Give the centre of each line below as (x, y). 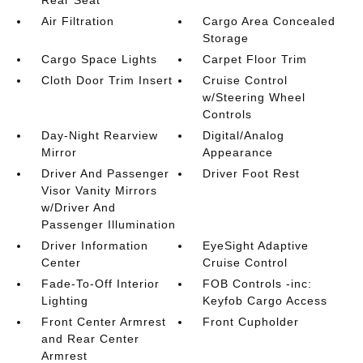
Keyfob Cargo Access (265, 301)
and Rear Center (90, 339)
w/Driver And (78, 207)
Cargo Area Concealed (269, 21)
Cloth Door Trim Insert (107, 80)
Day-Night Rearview (99, 135)
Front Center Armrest (103, 322)
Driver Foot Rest (252, 173)
